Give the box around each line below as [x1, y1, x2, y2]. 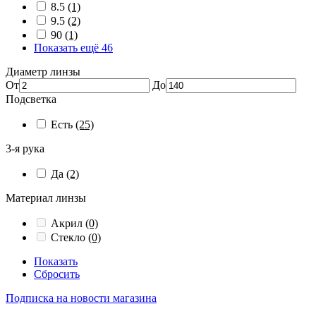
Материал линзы [6, 192, 86, 204]
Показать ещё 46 [34, 42, 113, 54]
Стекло [51, 231, 88, 243]
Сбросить [34, 268, 80, 280]
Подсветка [6, 93, 56, 105]
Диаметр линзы [6, 66, 80, 78]
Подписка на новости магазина [6, 292, 157, 304]
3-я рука [6, 142, 44, 154]
